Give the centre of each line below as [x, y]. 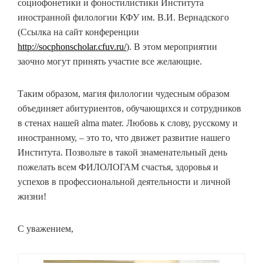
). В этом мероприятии [172, 47]
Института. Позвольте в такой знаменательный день [122, 152]
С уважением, [45, 229]
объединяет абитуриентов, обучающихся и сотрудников [129, 108]
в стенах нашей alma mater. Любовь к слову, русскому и [128, 123]
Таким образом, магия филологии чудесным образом [124, 94]
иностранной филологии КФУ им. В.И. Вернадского [123, 17]
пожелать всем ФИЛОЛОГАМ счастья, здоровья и [118, 167]
